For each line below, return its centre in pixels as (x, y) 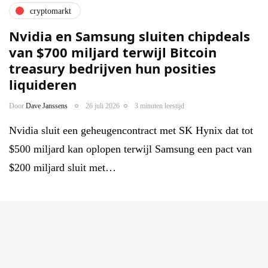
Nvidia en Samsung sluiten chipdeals (130, 36)
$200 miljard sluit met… (63, 168)
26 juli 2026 (103, 106)
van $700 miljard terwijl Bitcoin (113, 52)
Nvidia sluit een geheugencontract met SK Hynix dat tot (131, 131)
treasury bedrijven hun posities (112, 68)
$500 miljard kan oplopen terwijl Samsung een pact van (130, 149)
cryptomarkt (51, 11)
